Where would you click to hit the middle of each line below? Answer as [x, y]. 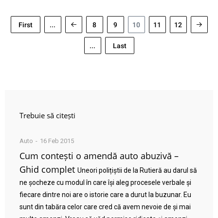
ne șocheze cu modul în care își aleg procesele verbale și [105, 182]
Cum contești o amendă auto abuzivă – [99, 156]
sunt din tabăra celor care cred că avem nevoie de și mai [105, 207]
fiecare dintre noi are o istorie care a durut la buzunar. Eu [105, 195]
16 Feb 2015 [57, 141]
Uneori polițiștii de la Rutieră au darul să [137, 170]
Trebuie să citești [47, 115]
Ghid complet [47, 169]
